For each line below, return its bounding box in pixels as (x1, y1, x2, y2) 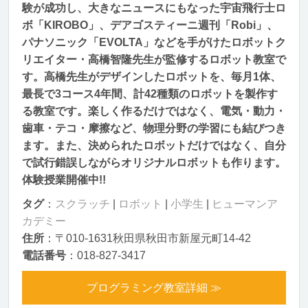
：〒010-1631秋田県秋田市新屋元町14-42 (44, 232, 251, 244)
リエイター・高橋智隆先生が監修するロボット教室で (22, 54, 286, 65)
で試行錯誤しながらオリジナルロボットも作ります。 (22, 157, 286, 168)
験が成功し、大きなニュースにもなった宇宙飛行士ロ (22, 2, 286, 14)
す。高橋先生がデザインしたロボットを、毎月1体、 (22, 71, 281, 82)
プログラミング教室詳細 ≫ (87, 282, 221, 294)
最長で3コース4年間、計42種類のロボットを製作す (22, 88, 278, 100)
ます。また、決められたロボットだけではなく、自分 (22, 140, 286, 151)
